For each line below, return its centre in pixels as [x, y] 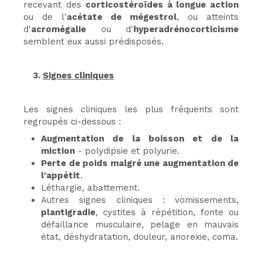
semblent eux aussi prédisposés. [94, 41]
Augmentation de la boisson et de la [140, 138]
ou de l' [45, 17]
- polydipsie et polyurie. [127, 151]
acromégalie [58, 29]
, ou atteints [208, 17]
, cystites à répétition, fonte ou [167, 212]
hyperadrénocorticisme [186, 29]
